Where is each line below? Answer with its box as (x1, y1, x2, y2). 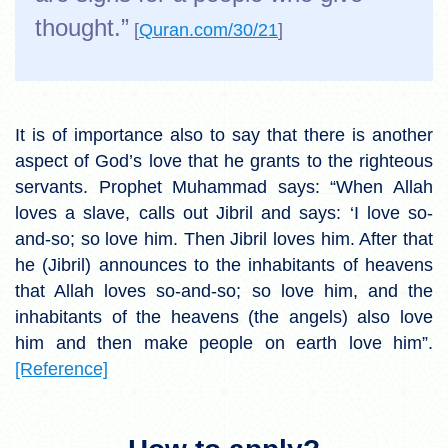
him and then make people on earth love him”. (15, 332, 433, 353)
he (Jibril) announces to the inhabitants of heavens (15, 254, 433, 275)
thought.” (35, 13, 129, 41)
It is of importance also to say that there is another (15, 124, 433, 145)
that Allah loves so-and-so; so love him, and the (15, 280, 433, 301)
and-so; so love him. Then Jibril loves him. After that (15, 228, 433, 249)
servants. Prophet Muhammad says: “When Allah (15, 176, 433, 197)
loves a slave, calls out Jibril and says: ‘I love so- (15, 202, 433, 223)
